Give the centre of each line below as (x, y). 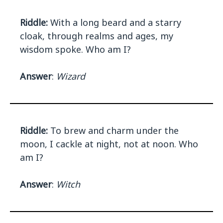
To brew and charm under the (113, 131)
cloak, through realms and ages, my (97, 36)
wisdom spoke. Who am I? (75, 50)
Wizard (71, 76)
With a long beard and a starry (114, 23)
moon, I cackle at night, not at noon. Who (109, 144)
